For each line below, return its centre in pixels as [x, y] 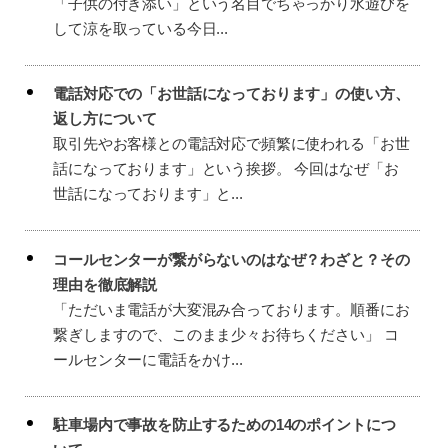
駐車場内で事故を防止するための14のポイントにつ [224, 425]
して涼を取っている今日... [140, 28]
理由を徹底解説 [105, 284]
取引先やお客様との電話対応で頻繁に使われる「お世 [231, 144]
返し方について [105, 119]
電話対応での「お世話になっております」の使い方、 [231, 94]
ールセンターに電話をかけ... [148, 359]
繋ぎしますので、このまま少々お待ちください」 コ [226, 334]
